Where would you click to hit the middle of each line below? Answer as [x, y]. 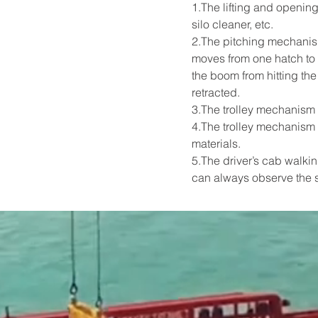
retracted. [216, 92]
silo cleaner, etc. [232, 24]
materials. [216, 143]
